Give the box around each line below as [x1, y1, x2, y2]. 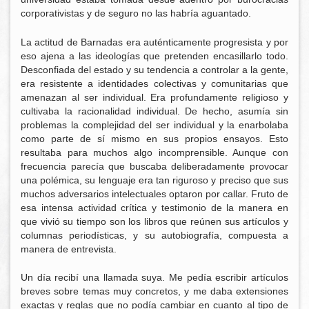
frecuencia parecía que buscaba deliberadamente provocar [21, 160, 288, 172]
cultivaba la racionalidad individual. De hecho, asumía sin [21, 105, 288, 117]
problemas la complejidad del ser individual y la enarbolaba [21, 119, 288, 130]
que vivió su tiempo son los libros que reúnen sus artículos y [21, 215, 288, 227]
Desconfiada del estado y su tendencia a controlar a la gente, [21, 63, 288, 75]
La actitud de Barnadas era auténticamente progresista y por [21, 36, 288, 48]
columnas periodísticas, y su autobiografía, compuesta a [21, 229, 288, 241]
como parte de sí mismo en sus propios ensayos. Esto [21, 132, 288, 144]
